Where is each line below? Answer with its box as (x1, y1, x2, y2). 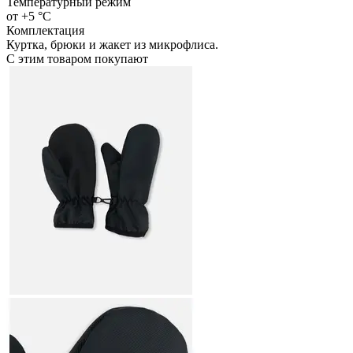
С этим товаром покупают (6, 51, 148, 65)
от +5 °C (6, 9, 51, 23)
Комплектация (6, 23, 84, 37)
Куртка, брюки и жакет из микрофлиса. (6, 37, 218, 51)
